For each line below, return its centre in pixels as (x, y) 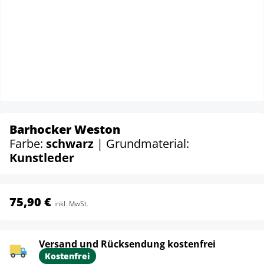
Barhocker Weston (65, 129)
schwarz (71, 143)
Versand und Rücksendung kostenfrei (127, 244)
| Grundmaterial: (143, 143)
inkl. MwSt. (71, 204)
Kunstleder (42, 158)
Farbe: (28, 143)
